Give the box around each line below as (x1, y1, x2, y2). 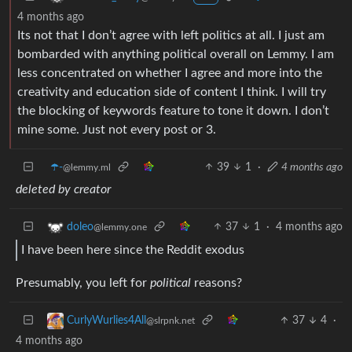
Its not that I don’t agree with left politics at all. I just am (17, 28, 324, 42)
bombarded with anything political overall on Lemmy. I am (17, 47, 334, 60)
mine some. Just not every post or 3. (17, 123, 216, 136)
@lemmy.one (93, 222, 147, 232)
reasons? (191, 276, 242, 289)
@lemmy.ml (63, 162, 111, 172)
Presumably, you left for (16, 276, 150, 289)
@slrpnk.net (146, 315, 195, 325)
